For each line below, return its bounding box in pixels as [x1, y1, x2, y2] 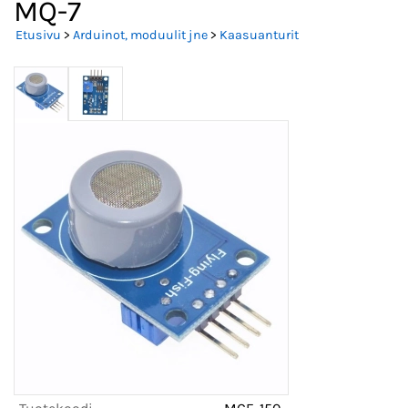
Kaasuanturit [219, 27, 299, 44]
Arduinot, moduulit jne [73, 27, 208, 44]
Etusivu [15, 27, 61, 44]
